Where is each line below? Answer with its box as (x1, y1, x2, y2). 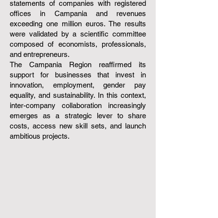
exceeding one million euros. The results (10, 19, 146, 28)
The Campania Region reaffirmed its (10, 60, 146, 69)
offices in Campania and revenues (10, 9, 146, 18)
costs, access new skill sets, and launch (10, 122, 146, 130)
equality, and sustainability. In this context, (10, 91, 146, 99)
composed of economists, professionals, (10, 40, 146, 48)
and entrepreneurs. (10, 50, 70, 58)
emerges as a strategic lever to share (10, 111, 146, 120)
